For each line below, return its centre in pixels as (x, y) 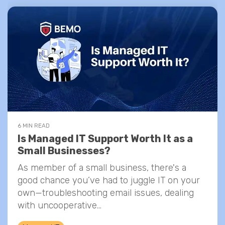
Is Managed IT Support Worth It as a (105, 139)
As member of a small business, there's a (102, 168)
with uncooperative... (60, 205)
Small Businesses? (64, 151)
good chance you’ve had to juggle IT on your (109, 180)
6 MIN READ (34, 126)
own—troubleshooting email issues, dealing (106, 193)
